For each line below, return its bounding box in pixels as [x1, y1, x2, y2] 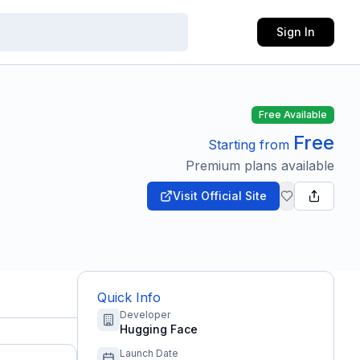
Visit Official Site [173, 189, 267, 202]
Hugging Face [120, 322, 198, 336]
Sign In [276, 25, 315, 39]
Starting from [208, 137, 293, 153]
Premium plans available [186, 157, 334, 174]
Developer [120, 309, 170, 321]
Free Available [259, 108, 327, 121]
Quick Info [97, 289, 161, 305]
